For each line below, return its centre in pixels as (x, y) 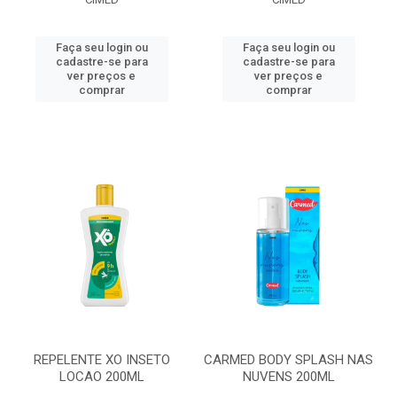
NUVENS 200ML (288, 377)
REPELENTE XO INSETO (101, 360)
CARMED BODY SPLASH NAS (288, 360)
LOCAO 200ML (101, 377)
